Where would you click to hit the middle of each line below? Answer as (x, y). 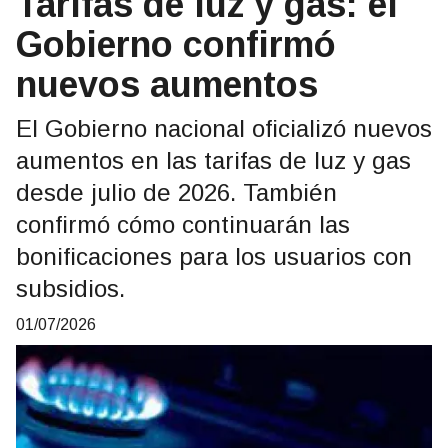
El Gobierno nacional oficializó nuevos (224, 129)
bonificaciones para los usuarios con (214, 257)
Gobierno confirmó (176, 45)
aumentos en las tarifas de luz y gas (213, 161)
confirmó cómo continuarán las (183, 225)
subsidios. (70, 289)
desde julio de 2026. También (176, 193)
